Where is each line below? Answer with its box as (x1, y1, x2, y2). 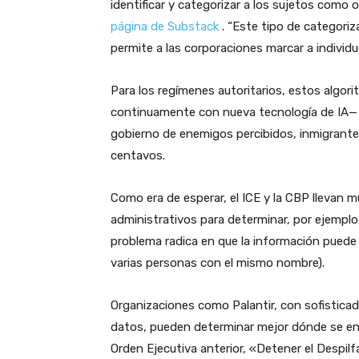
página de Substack (111, 19, 219, 34)
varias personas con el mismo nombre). (111, 256, 325, 271)
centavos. (111, 148, 165, 163)
